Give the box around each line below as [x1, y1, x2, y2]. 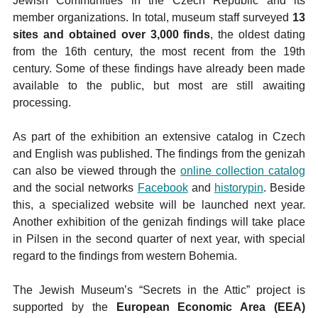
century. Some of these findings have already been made [13, 62, 305, 75]
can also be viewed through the [13, 165, 181, 177]
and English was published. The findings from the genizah [13, 148, 305, 160]
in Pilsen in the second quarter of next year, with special [13, 233, 305, 245]
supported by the [13, 301, 116, 313]
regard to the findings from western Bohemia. [13, 250, 237, 262]
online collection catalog [180, 165, 305, 177]
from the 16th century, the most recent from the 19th [13, 45, 305, 57]
